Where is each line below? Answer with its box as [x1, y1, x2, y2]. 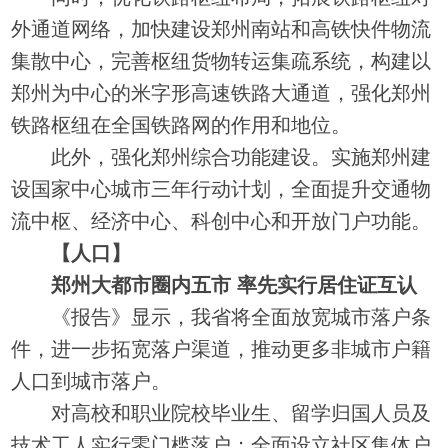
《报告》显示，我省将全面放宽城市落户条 [11, 305, 432, 328]
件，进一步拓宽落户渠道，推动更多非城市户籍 [11, 337, 432, 360]
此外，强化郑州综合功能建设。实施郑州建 [11, 145, 432, 168]
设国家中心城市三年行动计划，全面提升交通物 [11, 177, 432, 200]
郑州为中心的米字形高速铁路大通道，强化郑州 [11, 81, 432, 104]
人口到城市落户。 [11, 369, 172, 392]
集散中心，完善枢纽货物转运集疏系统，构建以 [11, 49, 432, 72]
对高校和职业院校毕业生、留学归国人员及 [11, 401, 432, 424]
